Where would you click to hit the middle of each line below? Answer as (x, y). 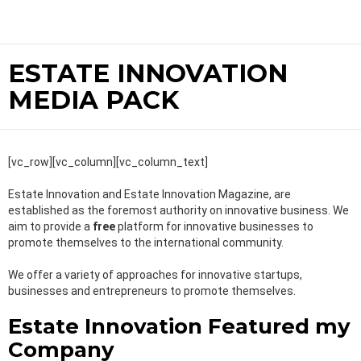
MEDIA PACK (93, 100)
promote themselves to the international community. (146, 243)
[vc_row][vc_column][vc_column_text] (108, 162)
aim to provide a (50, 227)
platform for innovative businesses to (214, 227)
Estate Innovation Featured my (179, 327)
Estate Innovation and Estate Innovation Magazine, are (149, 195)
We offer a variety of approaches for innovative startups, (155, 275)
